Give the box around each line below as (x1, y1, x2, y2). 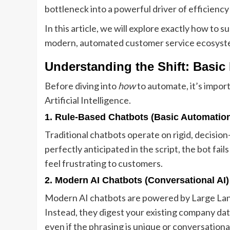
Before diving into (45, 80, 118, 92)
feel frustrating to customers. (45, 158, 163, 169)
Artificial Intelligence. (45, 94, 131, 106)
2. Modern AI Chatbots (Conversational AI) (45, 175, 229, 186)
